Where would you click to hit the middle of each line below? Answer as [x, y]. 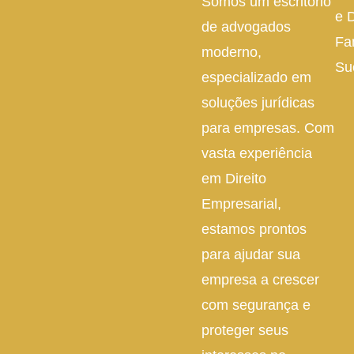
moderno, [232, 53]
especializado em [257, 78]
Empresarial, [242, 204]
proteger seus [245, 331]
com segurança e [256, 305]
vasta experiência [257, 154]
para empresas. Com [268, 128]
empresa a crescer [261, 280]
